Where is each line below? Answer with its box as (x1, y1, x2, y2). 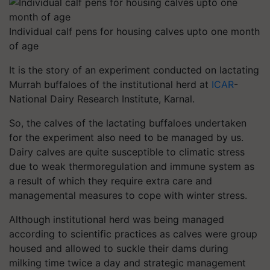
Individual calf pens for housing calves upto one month (9, 25, 260, 37)
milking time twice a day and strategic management (9, 257, 246, 269)
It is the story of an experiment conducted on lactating (9, 64, 259, 76)
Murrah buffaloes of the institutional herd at (9, 78, 212, 90)
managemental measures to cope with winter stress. (9, 189, 247, 201)
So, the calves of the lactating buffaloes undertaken (9, 117, 246, 129)
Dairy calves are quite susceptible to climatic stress (9, 146, 245, 158)
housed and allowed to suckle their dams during (9, 242, 228, 254)
